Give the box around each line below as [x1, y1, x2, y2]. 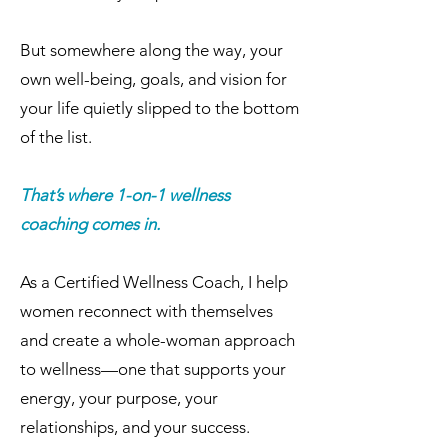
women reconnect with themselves [20, 301, 273, 321]
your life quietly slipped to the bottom [20, 98, 299, 118]
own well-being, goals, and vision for [20, 69, 287, 89]
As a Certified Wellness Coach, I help [20, 272, 288, 292]
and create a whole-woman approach [20, 330, 295, 350]
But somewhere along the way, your [20, 40, 283, 60]
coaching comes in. [20, 214, 160, 234]
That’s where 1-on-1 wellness [20, 185, 230, 205]
